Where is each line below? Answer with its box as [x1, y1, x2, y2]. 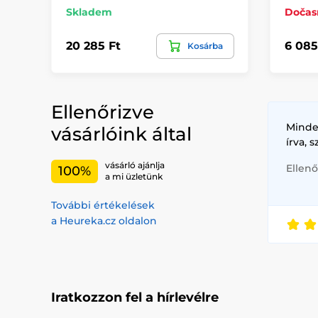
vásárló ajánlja [105, 160, 165, 170]
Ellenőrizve [51, 100, 154, 124]
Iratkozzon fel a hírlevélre [51, 289, 219, 305]
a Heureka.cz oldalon [51, 214, 157, 227]
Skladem [66, 5, 112, 18]
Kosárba [187, 40, 223, 51]
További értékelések [51, 198, 155, 212]
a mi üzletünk [105, 171, 163, 182]
